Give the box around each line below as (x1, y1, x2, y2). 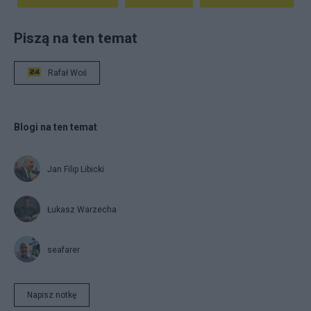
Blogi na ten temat (14, 121, 97, 133)
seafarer (47, 245, 80, 255)
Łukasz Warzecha (47, 205, 117, 215)
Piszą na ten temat (14, 29, 137, 47)
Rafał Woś (48, 68, 87, 78)
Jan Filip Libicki (47, 165, 104, 175)
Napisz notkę (27, 290, 76, 301)
